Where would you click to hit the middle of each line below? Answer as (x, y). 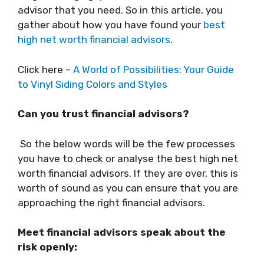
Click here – (45, 69)
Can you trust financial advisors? (103, 114)
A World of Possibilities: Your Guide (154, 69)
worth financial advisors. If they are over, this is (128, 173)
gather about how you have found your (110, 25)
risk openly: (47, 247)
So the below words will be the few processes (126, 143)
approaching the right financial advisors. (111, 202)
